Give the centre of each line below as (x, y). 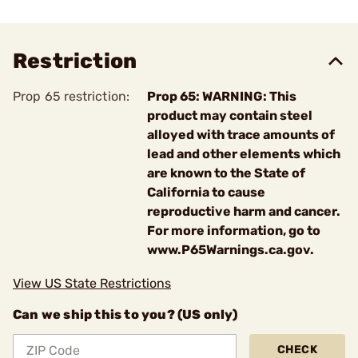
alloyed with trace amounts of (241, 135)
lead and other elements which (244, 154)
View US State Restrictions (92, 283)
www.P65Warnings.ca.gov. (231, 250)
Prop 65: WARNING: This (222, 96)
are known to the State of (226, 173)
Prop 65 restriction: (71, 96)
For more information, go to (234, 231)
